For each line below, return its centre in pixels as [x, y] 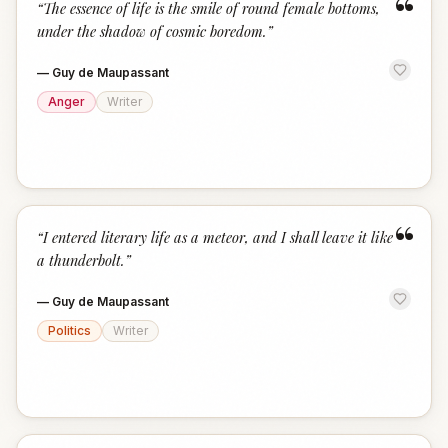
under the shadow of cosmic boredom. [152, 31]
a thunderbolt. [81, 260]
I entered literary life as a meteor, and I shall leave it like [218, 237]
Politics [69, 330]
